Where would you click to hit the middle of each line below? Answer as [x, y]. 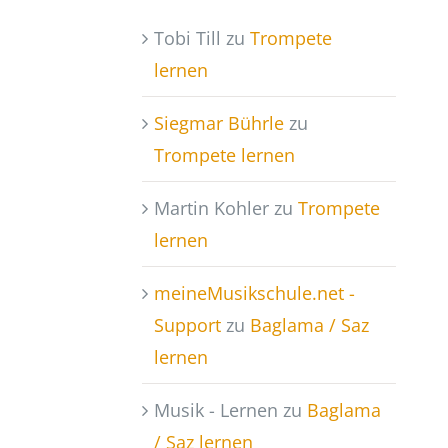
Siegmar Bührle [218, 123]
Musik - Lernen [215, 410]
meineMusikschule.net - [254, 293]
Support [187, 325]
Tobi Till [187, 38]
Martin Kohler [211, 208]
